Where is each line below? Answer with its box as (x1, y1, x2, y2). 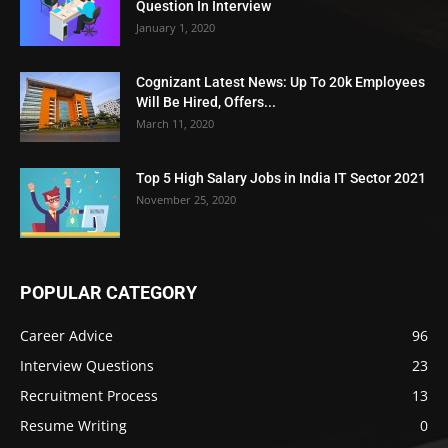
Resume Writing (20, 416, 127, 436)
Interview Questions (20, 356, 154, 376)
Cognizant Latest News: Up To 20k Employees (136, 74, 425, 91)
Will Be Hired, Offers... (136, 94, 276, 111)
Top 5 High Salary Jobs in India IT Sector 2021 (136, 170, 426, 187)
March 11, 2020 (136, 116, 214, 132)
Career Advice (20, 326, 113, 346)
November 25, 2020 (136, 192, 236, 208)
